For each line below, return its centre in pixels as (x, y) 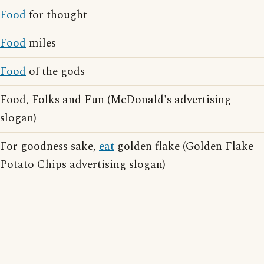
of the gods (55, 72)
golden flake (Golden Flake (184, 146)
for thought (57, 15)
